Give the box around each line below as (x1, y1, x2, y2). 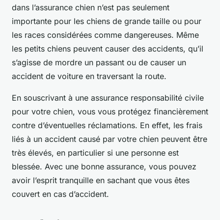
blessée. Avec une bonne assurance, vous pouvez (12, 162, 196, 172)
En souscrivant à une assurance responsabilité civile (12, 93, 204, 103)
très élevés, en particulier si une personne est (12, 148, 179, 158)
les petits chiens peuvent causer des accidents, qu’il (12, 44, 203, 54)
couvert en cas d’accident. (12, 189, 109, 199)
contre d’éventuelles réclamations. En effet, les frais (12, 120, 202, 131)
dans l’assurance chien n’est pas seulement (12, 2, 169, 13)
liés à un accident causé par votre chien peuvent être (12, 134, 207, 144)
